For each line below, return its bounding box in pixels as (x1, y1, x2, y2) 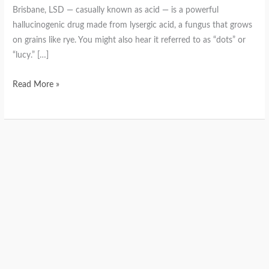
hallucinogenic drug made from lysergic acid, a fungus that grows (13, 20, 253, 29)
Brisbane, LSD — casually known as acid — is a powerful (13, 5, 219, 14)
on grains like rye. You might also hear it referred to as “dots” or (13, 35, 246, 44)
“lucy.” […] (13, 50, 49, 59)
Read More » (13, 80, 60, 89)
